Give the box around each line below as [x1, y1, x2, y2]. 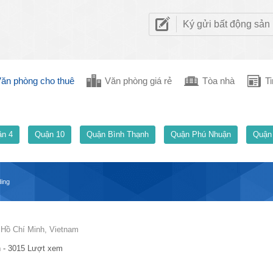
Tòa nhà [202, 76, 235, 86]
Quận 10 [35, 130, 65, 139]
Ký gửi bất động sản [183, 19, 270, 29]
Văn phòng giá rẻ [105, 76, 172, 86]
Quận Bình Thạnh [87, 130, 149, 139]
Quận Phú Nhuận [171, 130, 231, 139]
